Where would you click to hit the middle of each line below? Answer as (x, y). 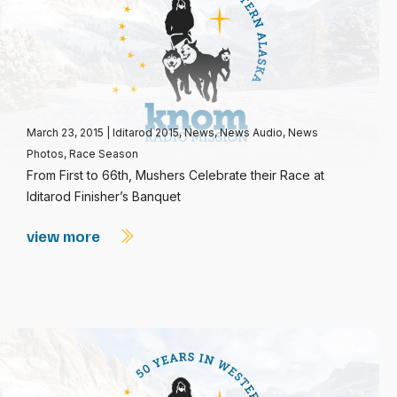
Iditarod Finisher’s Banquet (104, 196)
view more (65, 236)
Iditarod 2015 (146, 132)
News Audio (251, 132)
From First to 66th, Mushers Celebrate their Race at (175, 175)
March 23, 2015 (66, 132)
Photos (45, 154)
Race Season (104, 154)
